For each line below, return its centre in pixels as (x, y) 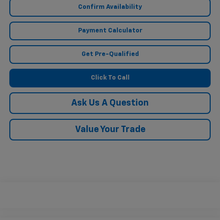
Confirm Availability (110, 7)
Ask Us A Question (110, 103)
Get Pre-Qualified (110, 54)
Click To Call (110, 78)
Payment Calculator (110, 30)
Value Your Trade (110, 129)
